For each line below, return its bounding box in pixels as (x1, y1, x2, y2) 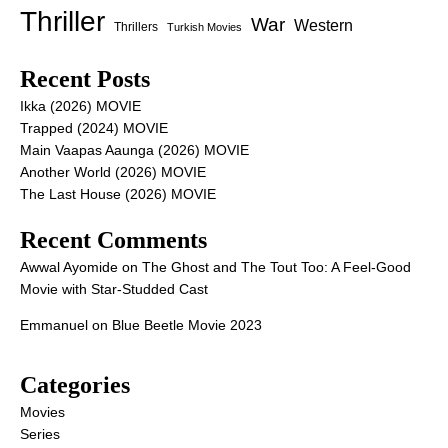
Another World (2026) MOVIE (20, 164, 206, 180)
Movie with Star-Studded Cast (20, 281, 208, 297)
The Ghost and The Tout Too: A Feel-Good (142, 259, 411, 275)
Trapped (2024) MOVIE (20, 120, 168, 136)
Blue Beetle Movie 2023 (112, 317, 262, 333)
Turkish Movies (167, 21, 242, 33)
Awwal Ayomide (20, 259, 118, 275)
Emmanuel (20, 317, 88, 333)
